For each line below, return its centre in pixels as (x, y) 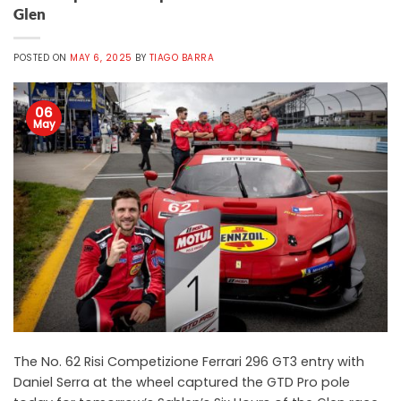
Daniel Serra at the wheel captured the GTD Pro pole (182, 382)
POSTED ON (42, 57)
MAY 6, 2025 (101, 57)
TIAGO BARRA (182, 57)
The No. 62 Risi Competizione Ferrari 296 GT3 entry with (189, 361)
